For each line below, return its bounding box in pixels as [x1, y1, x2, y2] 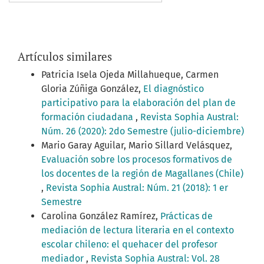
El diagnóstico [143, 83, 204, 95]
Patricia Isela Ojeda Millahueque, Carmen [41, 69, 219, 81]
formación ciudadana [41, 111, 136, 123]
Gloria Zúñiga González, [41, 83, 143, 95]
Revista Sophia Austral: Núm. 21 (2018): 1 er [46, 182, 228, 194]
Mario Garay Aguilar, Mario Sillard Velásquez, [41, 140, 232, 151]
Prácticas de [160, 210, 213, 222]
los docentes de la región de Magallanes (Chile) [41, 168, 243, 180]
